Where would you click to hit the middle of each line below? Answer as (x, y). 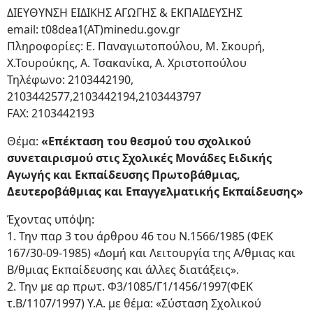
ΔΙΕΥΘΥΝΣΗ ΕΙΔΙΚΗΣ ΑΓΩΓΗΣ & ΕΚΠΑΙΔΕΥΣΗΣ (125, 13)
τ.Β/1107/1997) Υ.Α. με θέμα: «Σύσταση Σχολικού (134, 303)
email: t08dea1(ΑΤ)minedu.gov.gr (94, 29)
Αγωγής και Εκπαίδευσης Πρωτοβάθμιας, (124, 175)
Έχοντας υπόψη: (51, 219)
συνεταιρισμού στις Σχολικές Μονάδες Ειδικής (139, 158)
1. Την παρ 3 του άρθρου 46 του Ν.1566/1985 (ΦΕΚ (140, 236)
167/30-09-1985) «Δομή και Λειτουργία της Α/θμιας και (151, 253)
